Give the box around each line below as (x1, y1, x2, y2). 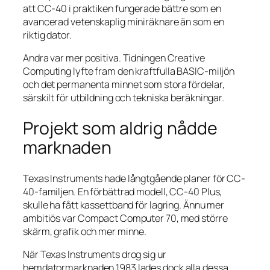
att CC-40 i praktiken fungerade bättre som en (23, 2, 221, 16)
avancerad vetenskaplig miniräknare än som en (23, 15, 224, 29)
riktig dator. (23, 28, 72, 42)
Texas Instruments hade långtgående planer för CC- (23, 171, 246, 185)
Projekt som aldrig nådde (23, 116, 218, 140)
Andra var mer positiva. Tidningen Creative (23, 51, 205, 65)
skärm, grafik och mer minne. (23, 224, 147, 238)
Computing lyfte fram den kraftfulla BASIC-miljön (23, 64, 235, 78)
